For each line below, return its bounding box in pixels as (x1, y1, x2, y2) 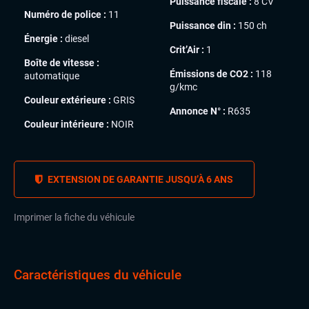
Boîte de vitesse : (24, 57, 99, 68)
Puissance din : (170, 19, 236, 31)
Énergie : (24, 32, 63, 44)
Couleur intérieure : (24, 118, 109, 130)
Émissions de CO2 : (170, 68, 253, 79)
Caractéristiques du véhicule (14, 267, 181, 283)
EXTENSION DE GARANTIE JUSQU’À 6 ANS (46, 173, 233, 185)
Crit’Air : (170, 43, 204, 55)
